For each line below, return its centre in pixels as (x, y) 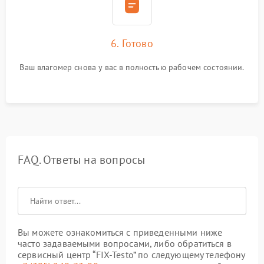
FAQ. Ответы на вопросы (82, 160)
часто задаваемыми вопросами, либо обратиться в (125, 243)
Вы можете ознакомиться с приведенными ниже (120, 232)
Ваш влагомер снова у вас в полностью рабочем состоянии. (132, 67)
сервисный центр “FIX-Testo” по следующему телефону (131, 255)
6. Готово (132, 43)
